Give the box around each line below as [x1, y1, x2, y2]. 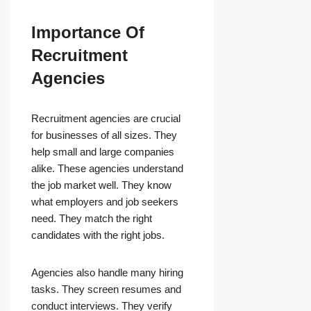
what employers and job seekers [31, 196, 178, 208]
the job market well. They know [31, 179, 171, 192]
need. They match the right [31, 212, 152, 225]
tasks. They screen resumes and [31, 283, 181, 296]
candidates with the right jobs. [31, 229, 165, 242]
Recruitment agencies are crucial [31, 112, 180, 125]
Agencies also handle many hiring [31, 267, 183, 279]
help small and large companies [31, 146, 174, 158]
